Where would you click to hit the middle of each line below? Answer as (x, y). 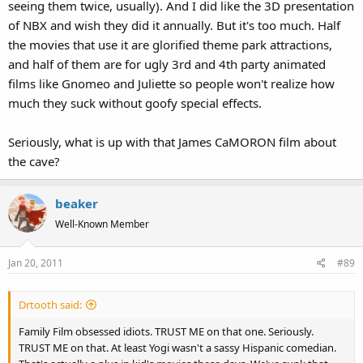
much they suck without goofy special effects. (135, 102)
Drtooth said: (50, 305)
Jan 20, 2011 (36, 263)
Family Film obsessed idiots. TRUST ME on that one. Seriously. (166, 332)
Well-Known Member (102, 224)
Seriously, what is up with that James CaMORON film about (172, 141)
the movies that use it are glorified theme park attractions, (170, 44)
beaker (77, 203)
